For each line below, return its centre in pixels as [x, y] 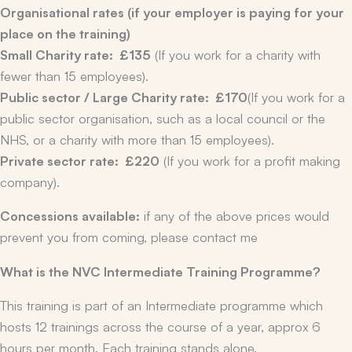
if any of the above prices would [235, 215]
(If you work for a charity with [236, 53]
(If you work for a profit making [250, 159]
